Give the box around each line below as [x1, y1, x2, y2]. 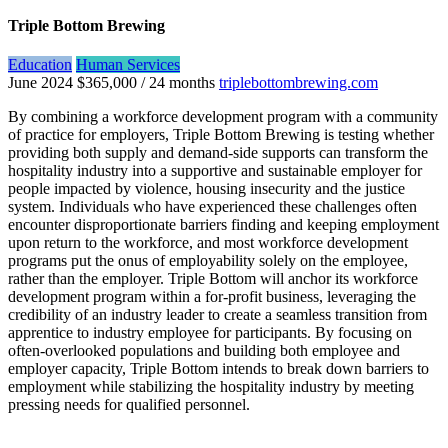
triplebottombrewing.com [219, 74, 378, 92]
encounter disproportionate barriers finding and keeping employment [8, 216, 439, 234]
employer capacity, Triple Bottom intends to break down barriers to [8, 360, 429, 378]
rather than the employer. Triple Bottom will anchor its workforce [8, 270, 418, 288]
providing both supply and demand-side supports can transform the [8, 144, 428, 162]
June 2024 [8, 74, 73, 92]
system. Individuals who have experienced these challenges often [8, 198, 417, 216]
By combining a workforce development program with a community [8, 108, 438, 126]
